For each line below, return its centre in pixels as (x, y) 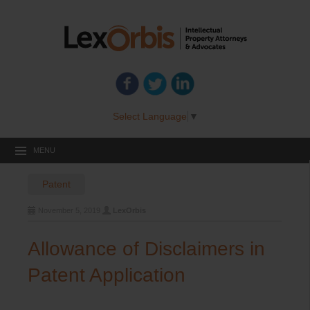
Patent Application (107, 275)
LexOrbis (129, 210)
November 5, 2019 (69, 210)
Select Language (149, 116)
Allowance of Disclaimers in (146, 248)
